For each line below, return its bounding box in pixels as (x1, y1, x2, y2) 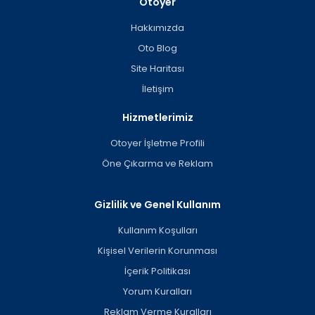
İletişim (141, 82, 174, 96)
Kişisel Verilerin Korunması (98, 244, 217, 258)
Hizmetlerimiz (122, 110, 193, 125)
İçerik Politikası (124, 264, 191, 278)
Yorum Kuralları (123, 285, 192, 299)
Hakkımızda (131, 21, 184, 35)
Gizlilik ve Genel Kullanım (94, 198, 221, 212)
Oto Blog (138, 41, 177, 56)
